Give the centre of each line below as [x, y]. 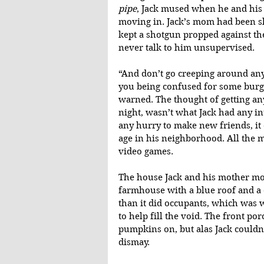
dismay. [134, 242]
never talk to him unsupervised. [187, 48]
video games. [146, 152]
